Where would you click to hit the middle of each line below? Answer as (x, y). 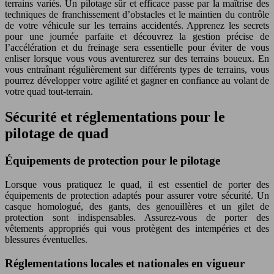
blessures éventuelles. (46, 240)
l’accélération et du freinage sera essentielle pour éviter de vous (137, 47)
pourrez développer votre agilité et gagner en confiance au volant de (137, 80)
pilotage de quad (57, 134)
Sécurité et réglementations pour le (115, 117)
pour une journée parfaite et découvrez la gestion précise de (137, 36)
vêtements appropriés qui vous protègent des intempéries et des (137, 229)
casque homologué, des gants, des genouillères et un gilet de (137, 207)
